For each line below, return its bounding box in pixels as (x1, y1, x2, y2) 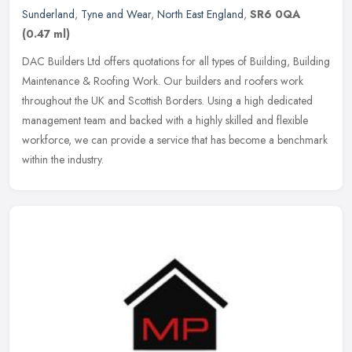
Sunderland (22, 5, 75, 22)
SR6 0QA (250, 5, 300, 22)
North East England (157, 5, 244, 22)
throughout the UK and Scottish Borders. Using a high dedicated (22, 92, 313, 108)
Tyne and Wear (81, 5, 151, 22)
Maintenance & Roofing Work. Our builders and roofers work (22, 72, 303, 89)
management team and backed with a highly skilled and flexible (22, 112, 308, 128)
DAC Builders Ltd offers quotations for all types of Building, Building (22, 53, 330, 69)
